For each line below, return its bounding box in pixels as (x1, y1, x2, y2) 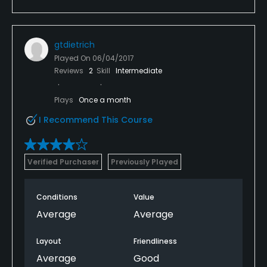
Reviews (54, 65, 85, 76)
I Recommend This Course (39, 113, 153, 126)
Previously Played (111, 156, 178, 167)
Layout (36, 235, 61, 246)
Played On (54, 52, 92, 63)
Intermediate (116, 65, 162, 76)
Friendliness (133, 235, 177, 246)
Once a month (79, 94, 131, 105)
